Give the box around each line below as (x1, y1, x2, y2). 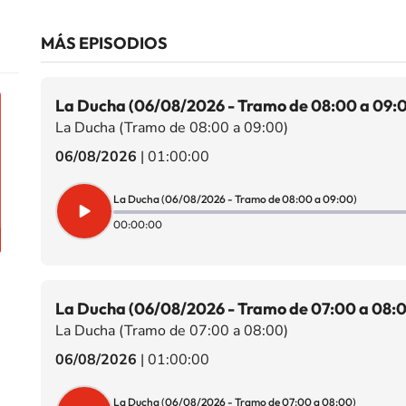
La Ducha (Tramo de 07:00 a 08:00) (54, 321, 288, 341)
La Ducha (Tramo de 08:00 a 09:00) (54, 118, 288, 138)
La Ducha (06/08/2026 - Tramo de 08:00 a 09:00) (112, 191, 357, 206)
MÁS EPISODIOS (40, 33, 168, 53)
